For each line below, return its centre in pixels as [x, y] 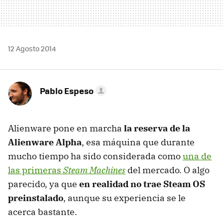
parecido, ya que [44, 184]
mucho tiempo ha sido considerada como [95, 156]
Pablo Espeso [67, 91]
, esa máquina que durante [138, 142]
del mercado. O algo [167, 170]
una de [197, 156]
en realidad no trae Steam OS [142, 184]
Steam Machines [94, 170]
